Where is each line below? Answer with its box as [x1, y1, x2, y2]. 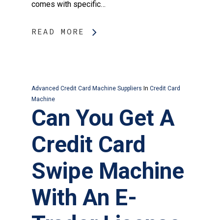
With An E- [31, 184, 137, 211]
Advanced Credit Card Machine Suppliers [31, 85, 142, 92]
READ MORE [31, 27, 84, 37]
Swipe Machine [31, 158, 184, 185]
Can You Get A [31, 105, 175, 132]
